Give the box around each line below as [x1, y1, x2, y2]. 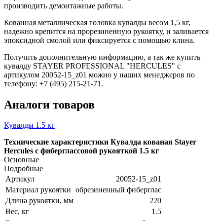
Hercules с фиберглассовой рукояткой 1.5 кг [4, 147, 159, 155]
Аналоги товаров [4, 98, 95, 111]
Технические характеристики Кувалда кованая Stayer [4, 138, 196, 147]
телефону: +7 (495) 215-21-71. [4, 79, 103, 88]
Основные [4, 155, 39, 164]
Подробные [4, 164, 43, 173]
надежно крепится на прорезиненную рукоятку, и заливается [4, 27, 209, 36]
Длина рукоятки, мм [5, 196, 74, 205]
